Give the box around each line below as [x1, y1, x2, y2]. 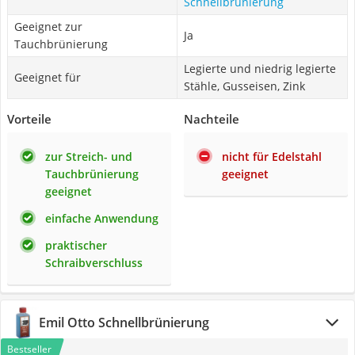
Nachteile [184, 111, 239, 127]
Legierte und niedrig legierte [184, 61, 336, 76]
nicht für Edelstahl [222, 149, 322, 164]
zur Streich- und [45, 149, 132, 164]
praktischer [45, 238, 107, 253]
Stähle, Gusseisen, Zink [184, 78, 305, 94]
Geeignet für [14, 70, 81, 85]
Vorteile [7, 111, 52, 127]
